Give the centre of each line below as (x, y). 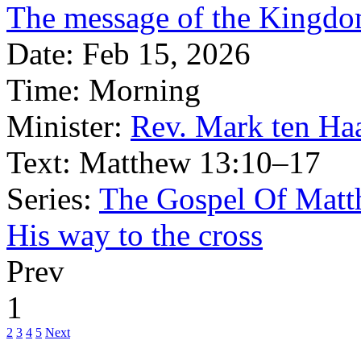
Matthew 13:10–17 (200, 162)
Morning (145, 90)
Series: (49, 199)
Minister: (64, 126)
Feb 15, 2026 (166, 54)
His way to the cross (135, 235)
